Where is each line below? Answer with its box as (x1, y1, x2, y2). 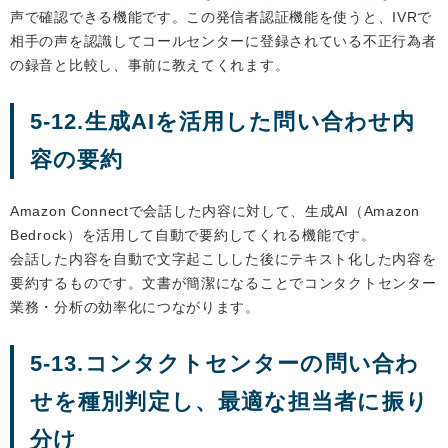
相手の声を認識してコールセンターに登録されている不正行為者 (10, 33, 437, 50)
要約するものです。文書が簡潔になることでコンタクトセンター (10, 275, 437, 292)
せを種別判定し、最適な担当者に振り (30, 389, 429, 415)
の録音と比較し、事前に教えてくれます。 (10, 57, 290, 74)
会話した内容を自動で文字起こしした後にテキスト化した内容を (10, 251, 437, 268)
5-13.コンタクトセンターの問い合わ (30, 351, 419, 377)
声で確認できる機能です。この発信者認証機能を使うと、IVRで (10, 9, 433, 26)
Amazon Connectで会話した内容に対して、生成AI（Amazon (10, 203, 420, 220)
